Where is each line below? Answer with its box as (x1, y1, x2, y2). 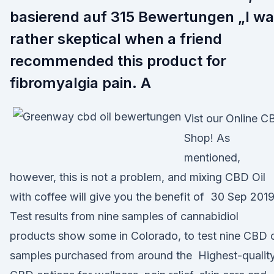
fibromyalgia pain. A (10, 74, 151, 92)
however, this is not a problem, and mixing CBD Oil (10, 171, 265, 183)
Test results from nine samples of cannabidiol (10, 210, 239, 223)
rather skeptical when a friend (10, 30, 222, 48)
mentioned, (184, 151, 240, 164)
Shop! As (184, 131, 230, 144)
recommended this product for (10, 52, 226, 70)
